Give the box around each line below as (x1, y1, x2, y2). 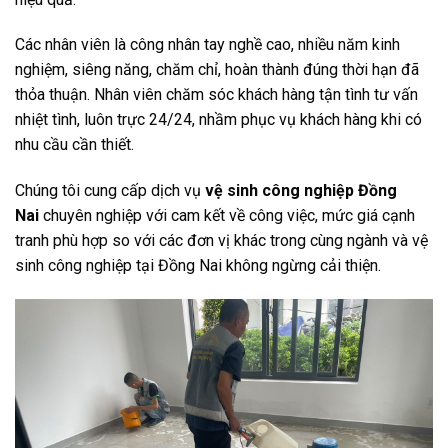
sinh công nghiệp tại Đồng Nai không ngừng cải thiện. (15, 256, 381, 276)
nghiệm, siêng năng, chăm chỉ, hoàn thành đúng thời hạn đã (15, 60, 419, 80)
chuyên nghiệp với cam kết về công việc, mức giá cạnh (39, 206, 415, 226)
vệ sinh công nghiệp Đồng (205, 181, 397, 201)
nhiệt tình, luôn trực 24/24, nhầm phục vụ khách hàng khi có (15, 110, 422, 130)
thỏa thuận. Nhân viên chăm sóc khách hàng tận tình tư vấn (15, 85, 418, 105)
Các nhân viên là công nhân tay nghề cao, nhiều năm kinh (15, 35, 400, 55)
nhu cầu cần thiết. (15, 135, 134, 155)
